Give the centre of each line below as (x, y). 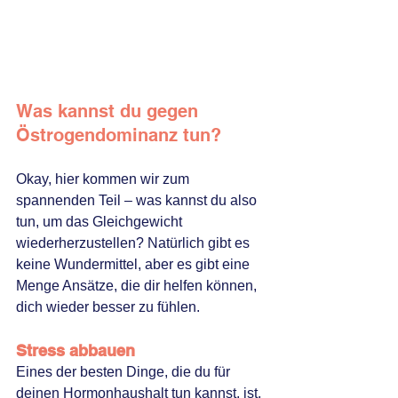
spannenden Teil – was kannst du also (138, 201)
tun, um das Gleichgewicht (101, 222)
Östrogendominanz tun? (119, 135)
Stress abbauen (76, 351)
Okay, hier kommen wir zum (104, 179)
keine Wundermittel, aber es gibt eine (135, 265)
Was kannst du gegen (110, 111)
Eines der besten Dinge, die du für (125, 372)
